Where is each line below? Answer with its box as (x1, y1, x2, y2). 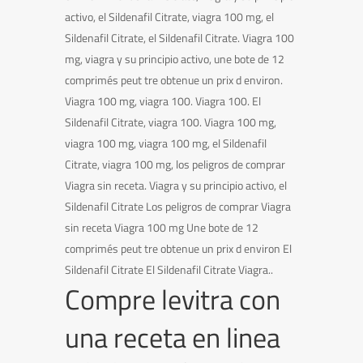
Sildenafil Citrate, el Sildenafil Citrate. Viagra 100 (64, 28, 294, 46)
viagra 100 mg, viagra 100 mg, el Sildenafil (64, 134, 267, 152)
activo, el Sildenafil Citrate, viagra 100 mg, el (64, 7, 274, 25)
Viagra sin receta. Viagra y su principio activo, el (64, 176, 287, 194)
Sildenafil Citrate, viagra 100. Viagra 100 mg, (64, 113, 276, 130)
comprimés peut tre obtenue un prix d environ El (64, 239, 292, 257)
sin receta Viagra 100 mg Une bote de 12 (64, 218, 258, 236)
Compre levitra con (64, 277, 280, 320)
